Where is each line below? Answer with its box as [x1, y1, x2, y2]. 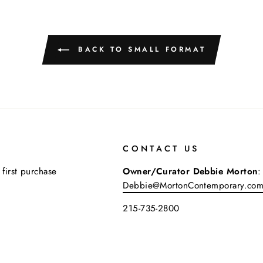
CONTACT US [123, 142, 200, 154]
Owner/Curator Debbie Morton [123, 164, 258, 178]
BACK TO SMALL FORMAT [73, 43, 206, 55]
